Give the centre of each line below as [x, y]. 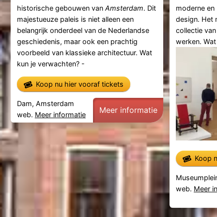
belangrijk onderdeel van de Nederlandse [83, 31]
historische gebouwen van [61, 8]
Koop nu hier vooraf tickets [79, 84]
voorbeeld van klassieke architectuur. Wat [84, 53]
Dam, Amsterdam [45, 104]
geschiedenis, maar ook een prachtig [77, 42]
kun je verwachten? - [51, 64]
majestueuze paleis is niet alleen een [75, 19]
